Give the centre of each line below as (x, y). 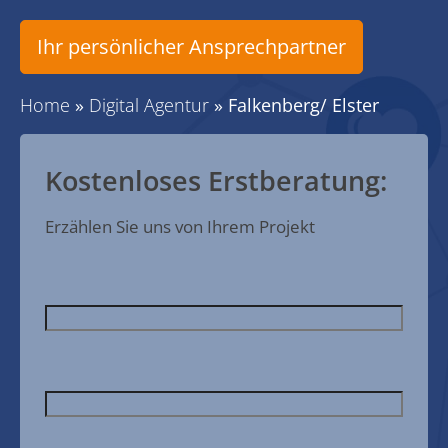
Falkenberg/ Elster (303, 105)
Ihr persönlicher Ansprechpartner (191, 46)
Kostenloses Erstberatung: (216, 180)
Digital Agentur (149, 105)
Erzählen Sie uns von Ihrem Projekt (180, 226)
